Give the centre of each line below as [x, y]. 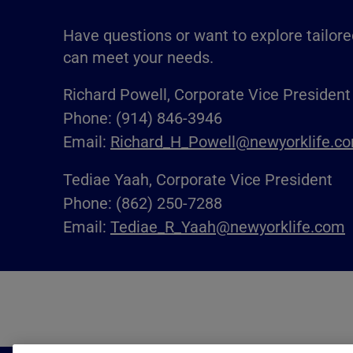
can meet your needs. [138, 57]
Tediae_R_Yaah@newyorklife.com [228, 227]
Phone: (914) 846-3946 [143, 118]
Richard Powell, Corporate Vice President [207, 94]
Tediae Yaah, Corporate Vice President [198, 179]
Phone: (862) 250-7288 [143, 203]
